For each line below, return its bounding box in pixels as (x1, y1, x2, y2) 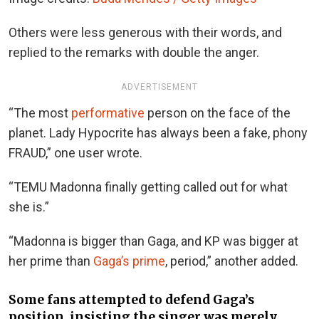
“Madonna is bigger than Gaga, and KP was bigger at (9, 233, 298, 249)
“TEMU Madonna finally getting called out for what (9, 179, 288, 194)
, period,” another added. (165, 253, 298, 268)
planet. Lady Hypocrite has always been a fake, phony (9, 125, 308, 140)
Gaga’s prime (93, 253, 165, 268)
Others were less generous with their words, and (9, 24, 282, 40)
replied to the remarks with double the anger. (9, 44, 259, 60)
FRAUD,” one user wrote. (9, 145, 148, 160)
